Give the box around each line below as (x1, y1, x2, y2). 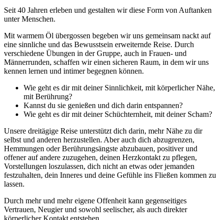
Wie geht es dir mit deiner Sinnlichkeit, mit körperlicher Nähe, (24, 83, 215, 92)
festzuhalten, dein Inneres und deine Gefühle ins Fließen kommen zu (4, 170, 216, 179)
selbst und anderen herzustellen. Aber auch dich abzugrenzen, (4, 135, 194, 144)
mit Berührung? (24, 92, 72, 101)
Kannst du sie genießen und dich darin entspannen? (24, 101, 183, 110)
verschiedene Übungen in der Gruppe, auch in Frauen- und (4, 49, 187, 57)
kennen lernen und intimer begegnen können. (4, 66, 144, 75)
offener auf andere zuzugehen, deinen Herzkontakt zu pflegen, (4, 153, 197, 162)
